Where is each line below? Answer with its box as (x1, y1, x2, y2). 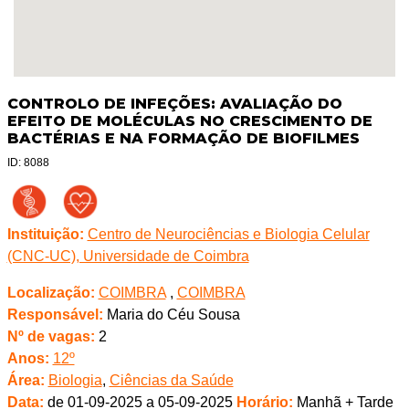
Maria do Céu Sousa (102, 307, 240, 323)
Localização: (6, 285, 95, 301)
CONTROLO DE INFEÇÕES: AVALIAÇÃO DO (6, 95, 342, 113)
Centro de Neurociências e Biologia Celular (87, 226, 370, 243)
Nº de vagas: (6, 329, 95, 345)
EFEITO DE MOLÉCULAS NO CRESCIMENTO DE (6, 112, 372, 131)
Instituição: (6, 226, 84, 243)
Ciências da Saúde (109, 372, 234, 389)
